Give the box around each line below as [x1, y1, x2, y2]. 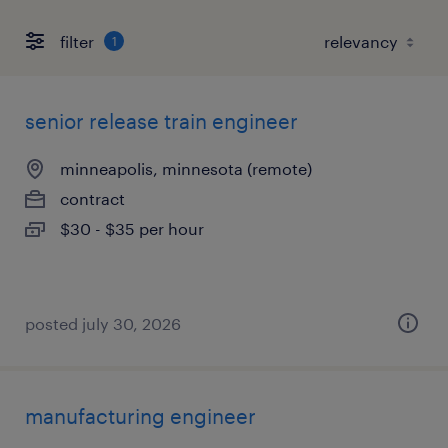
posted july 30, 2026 [25, 314, 181, 333]
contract [60, 189, 125, 208]
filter [60, 31, 94, 51]
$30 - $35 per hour [60, 219, 204, 238]
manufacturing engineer [25, 404, 256, 428]
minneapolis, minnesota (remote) [60, 159, 312, 178]
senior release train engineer [25, 109, 298, 133]
